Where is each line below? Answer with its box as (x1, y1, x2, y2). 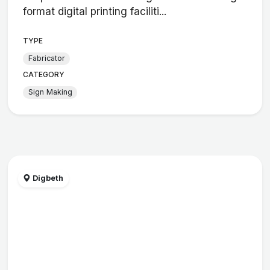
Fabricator (28, 54, 65, 63)
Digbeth (31, 174, 64, 183)
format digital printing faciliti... (23, 5, 167, 17)
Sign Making (28, 87, 72, 97)
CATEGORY (23, 69, 65, 79)
